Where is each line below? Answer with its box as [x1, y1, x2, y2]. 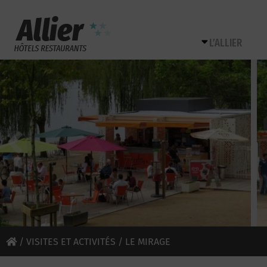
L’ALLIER [209, 36, 242, 49]
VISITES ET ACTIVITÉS [26, 236, 116, 247]
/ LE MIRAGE [116, 236, 170, 247]
